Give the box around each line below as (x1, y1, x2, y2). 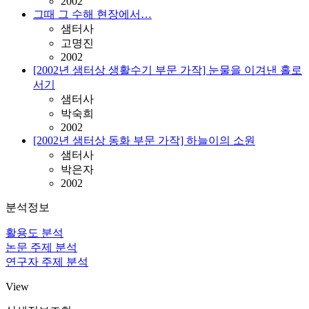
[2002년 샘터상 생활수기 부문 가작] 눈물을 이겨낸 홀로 (33, 64, 302, 76)
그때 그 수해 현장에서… (33, 8, 152, 20)
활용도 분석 (6, 227, 63, 239)
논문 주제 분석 (6, 241, 77, 253)
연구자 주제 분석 (6, 256, 88, 268)
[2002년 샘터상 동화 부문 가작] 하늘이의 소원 (33, 134, 255, 146)
